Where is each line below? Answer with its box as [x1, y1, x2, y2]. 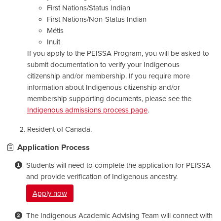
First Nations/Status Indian [47, 3, 130, 12]
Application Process [17, 142, 90, 152]
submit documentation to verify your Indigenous [27, 60, 180, 69]
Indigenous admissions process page [27, 105, 147, 114]
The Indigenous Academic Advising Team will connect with [26, 211, 213, 220]
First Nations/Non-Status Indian [47, 14, 147, 24]
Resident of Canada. [27, 124, 92, 134]
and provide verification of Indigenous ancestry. [26, 172, 178, 181]
